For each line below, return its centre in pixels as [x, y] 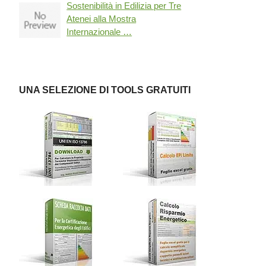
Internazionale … [99, 32]
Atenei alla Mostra [102, 19]
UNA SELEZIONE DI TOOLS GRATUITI [105, 90]
